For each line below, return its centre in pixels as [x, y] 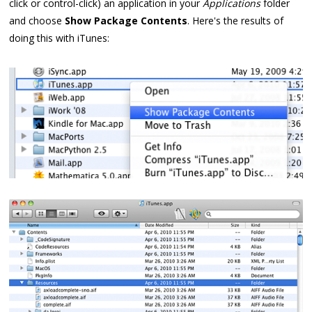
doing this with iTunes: [60, 38]
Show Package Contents [126, 21]
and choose [37, 21]
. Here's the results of [236, 21]
